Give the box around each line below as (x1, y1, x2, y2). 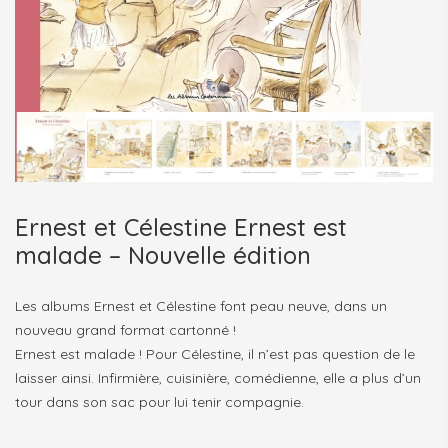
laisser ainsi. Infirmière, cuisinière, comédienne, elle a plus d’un (15, 368, 421, 387)
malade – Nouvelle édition (15, 239, 311, 270)
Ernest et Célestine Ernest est (15, 211, 347, 242)
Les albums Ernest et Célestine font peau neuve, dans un (15, 296, 387, 315)
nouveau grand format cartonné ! (15, 320, 236, 339)
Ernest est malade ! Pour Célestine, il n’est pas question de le (15, 344, 415, 363)
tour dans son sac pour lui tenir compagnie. (15, 392, 304, 411)
